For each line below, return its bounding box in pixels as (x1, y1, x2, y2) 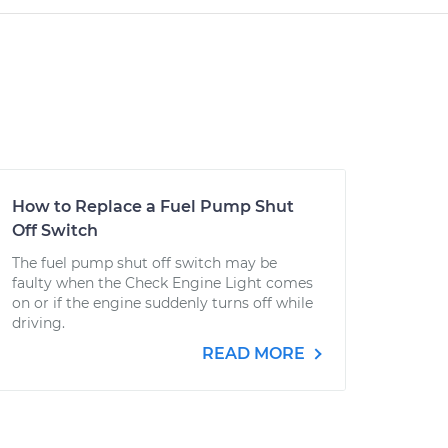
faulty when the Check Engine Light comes (12, 274, 313, 292)
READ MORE (202, 344, 309, 363)
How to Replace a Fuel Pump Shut (12, 197, 294, 216)
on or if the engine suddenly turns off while (12, 294, 313, 312)
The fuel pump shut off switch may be (12, 254, 277, 272)
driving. (12, 314, 65, 332)
